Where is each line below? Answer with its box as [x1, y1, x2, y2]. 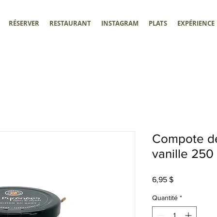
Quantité [152, 194, 178, 201]
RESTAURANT [49, 19, 91, 28]
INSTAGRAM [101, 19, 139, 28]
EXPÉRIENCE [177, 19, 215, 28]
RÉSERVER [8, 19, 39, 28]
